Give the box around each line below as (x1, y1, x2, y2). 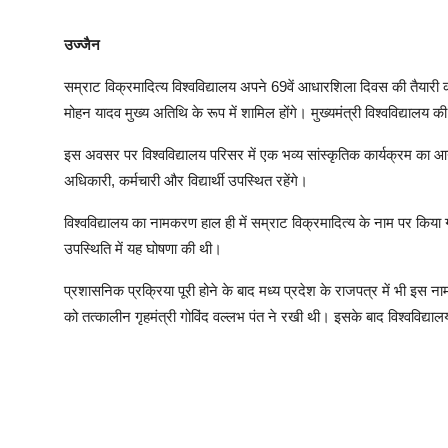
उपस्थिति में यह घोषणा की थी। (64, 239, 222, 257)
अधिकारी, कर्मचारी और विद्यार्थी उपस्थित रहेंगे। (64, 171, 308, 189)
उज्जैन (64, 35, 104, 53)
